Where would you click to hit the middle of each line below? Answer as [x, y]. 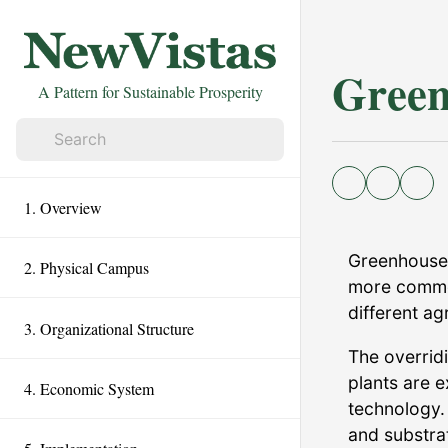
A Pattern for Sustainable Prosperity [150, 92]
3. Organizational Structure [109, 328]
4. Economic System [89, 388]
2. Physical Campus [86, 268]
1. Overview [63, 207]
